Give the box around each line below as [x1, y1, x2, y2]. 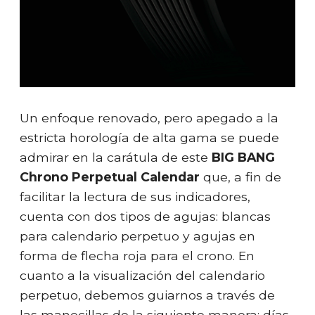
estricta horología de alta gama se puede [20, 130, 279, 146]
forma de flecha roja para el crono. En [20, 248, 255, 264]
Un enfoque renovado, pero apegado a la [20, 110, 278, 126]
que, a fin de [200, 169, 281, 185]
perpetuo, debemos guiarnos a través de [20, 288, 275, 303]
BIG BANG [212, 150, 275, 165]
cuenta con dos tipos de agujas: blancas [20, 209, 271, 224]
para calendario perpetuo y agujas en [20, 229, 255, 244]
